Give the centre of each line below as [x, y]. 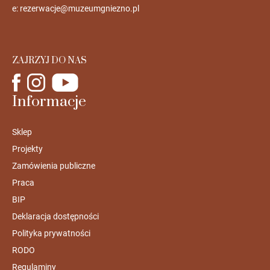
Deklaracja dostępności [55, 217]
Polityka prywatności [51, 234]
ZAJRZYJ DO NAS [49, 61]
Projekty [27, 149]
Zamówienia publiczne [53, 166]
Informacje [49, 102]
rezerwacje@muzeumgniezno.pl [79, 9]
